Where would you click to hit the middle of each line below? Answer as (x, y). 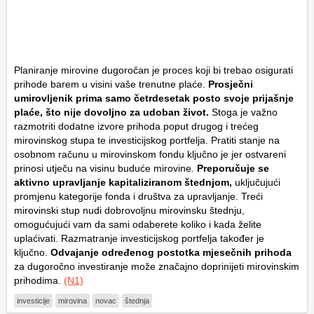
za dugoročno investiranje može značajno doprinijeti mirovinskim (157, 266)
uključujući (256, 182)
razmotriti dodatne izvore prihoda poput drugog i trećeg (136, 126)
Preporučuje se (233, 168)
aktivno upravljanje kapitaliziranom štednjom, (123, 182)
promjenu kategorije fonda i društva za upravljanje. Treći (138, 196)
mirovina (73, 300)
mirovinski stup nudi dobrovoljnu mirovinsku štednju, (129, 210)
